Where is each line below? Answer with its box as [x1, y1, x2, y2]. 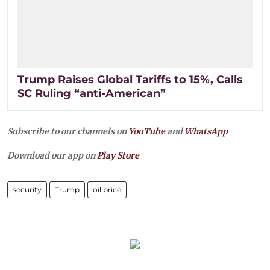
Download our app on [7, 149, 97, 161]
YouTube [128, 125, 165, 137]
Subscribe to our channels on [7, 125, 128, 137]
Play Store [97, 149, 139, 161]
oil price [93, 184, 121, 194]
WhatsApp [184, 125, 228, 137]
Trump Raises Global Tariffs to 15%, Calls [17, 72, 243, 86]
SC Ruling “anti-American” [17, 86, 166, 100]
